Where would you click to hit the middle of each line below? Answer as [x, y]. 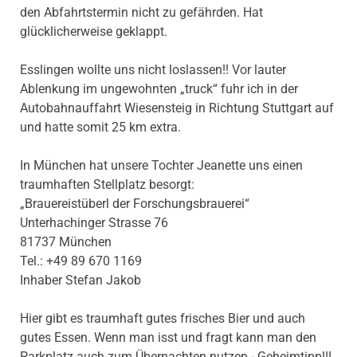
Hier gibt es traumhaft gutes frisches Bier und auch [163, 319]
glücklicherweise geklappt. [94, 32]
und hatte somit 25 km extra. [102, 127]
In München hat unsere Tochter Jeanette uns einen [161, 166]
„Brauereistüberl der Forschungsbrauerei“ [135, 204]
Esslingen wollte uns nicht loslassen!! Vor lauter [153, 70]
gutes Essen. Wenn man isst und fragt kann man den [168, 338]
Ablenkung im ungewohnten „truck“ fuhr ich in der [159, 89]
